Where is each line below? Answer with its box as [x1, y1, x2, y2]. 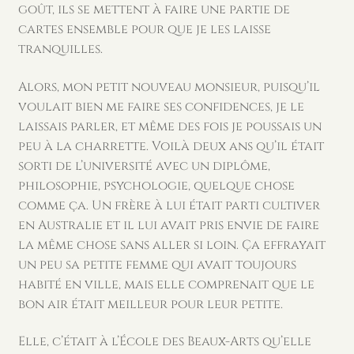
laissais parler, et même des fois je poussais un [17, 117, 322, 135]
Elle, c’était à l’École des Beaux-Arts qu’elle [17, 333, 311, 351]
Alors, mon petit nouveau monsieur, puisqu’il [17, 77, 320, 96]
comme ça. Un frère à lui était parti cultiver [17, 196, 320, 214]
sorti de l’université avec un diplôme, [17, 156, 270, 175]
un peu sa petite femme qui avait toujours [17, 255, 296, 273]
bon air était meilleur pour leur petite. [17, 295, 283, 313]
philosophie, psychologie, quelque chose [17, 176, 295, 194]
